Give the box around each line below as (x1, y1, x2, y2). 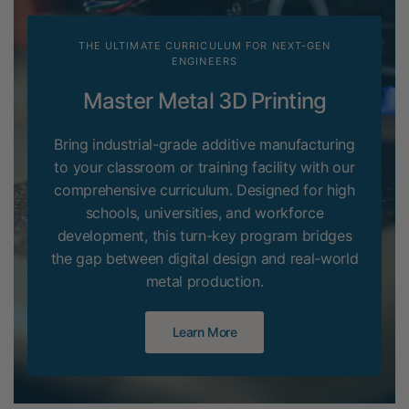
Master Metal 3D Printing (82, 88, 327, 114)
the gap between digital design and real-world (50, 249, 359, 267)
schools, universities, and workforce (85, 204, 324, 222)
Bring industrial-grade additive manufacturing (54, 135, 355, 153)
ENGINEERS (172, 55, 237, 68)
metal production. (145, 272, 264, 290)
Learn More (172, 324, 237, 340)
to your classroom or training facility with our (54, 158, 355, 176)
